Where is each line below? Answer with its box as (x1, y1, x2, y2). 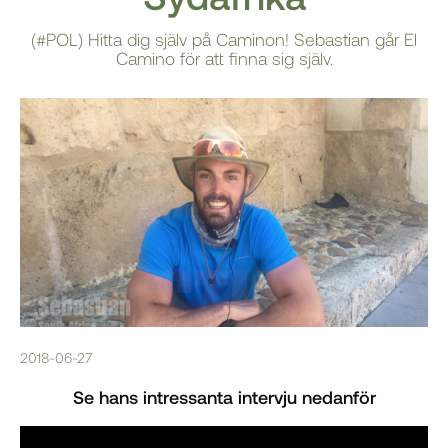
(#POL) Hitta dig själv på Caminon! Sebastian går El (31, 27, 417, 50)
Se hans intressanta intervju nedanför (72, 386, 376, 409)
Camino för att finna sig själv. (115, 46, 333, 69)
